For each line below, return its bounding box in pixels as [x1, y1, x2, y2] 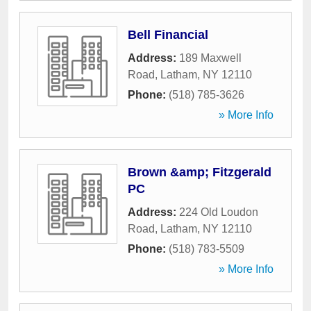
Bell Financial [128, 28, 208, 42]
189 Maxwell [179, 52, 242, 64]
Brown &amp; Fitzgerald [128, 165, 271, 179]
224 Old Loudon [179, 206, 258, 218]
